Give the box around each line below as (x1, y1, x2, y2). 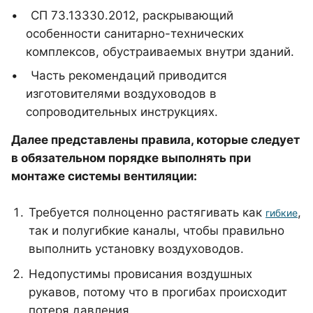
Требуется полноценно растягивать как (29, 205, 265, 219)
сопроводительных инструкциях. (26, 105, 218, 119)
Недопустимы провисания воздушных (29, 267, 252, 281)
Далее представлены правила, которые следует (11, 133, 300, 147)
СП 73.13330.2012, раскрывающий (31, 8, 233, 22)
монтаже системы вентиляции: (11, 169, 197, 183)
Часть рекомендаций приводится (27, 68, 227, 82)
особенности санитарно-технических (26, 27, 244, 41)
